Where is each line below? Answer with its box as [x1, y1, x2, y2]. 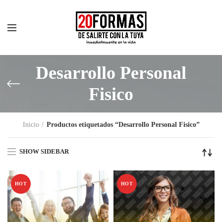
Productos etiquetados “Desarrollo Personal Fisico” [46, 121, 200, 128]
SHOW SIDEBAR [19, 147, 69, 155]
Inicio [22, 121, 39, 128]
